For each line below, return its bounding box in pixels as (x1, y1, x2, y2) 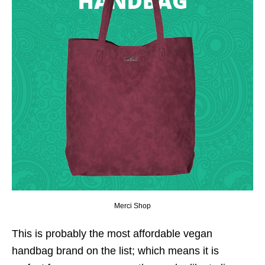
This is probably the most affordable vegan (12, 227, 212, 240)
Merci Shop (114, 201, 151, 210)
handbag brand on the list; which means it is (12, 244, 219, 257)
